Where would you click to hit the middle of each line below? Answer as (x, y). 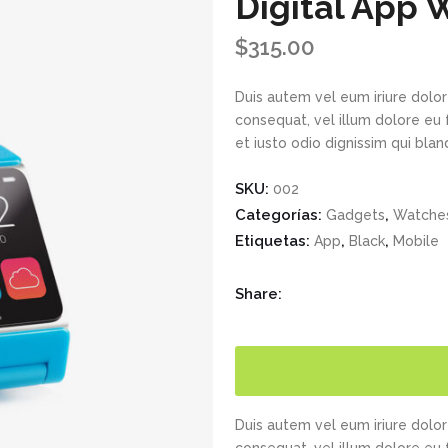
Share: (258, 294)
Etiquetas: (274, 241)
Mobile (416, 241)
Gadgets (355, 215)
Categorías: (280, 215)
